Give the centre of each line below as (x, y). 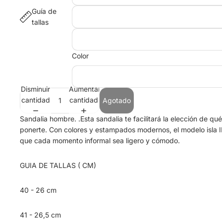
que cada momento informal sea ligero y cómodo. (100, 140)
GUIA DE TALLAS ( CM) (58, 165)
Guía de (44, 11)
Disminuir (36, 89)
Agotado (117, 100)
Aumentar (84, 89)
